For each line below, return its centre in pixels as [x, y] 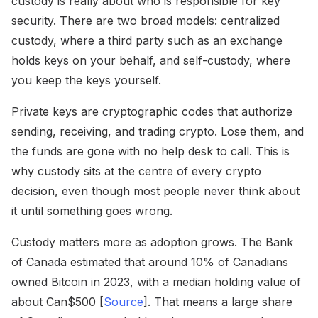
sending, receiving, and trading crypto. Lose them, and [158, 131]
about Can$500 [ [57, 301]
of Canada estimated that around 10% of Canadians [150, 262]
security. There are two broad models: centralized [146, 20]
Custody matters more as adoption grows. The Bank [152, 242]
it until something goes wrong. [92, 210]
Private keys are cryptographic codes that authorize [152, 111]
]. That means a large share [218, 301]
